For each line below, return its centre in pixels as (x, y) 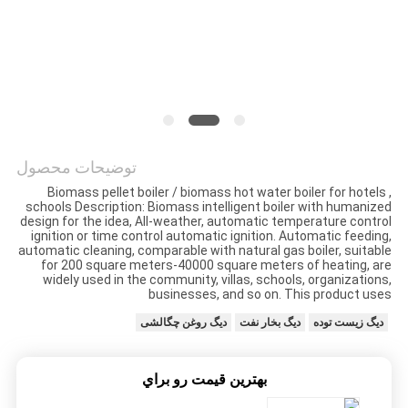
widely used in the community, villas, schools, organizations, (218, 280)
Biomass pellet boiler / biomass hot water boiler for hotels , (220, 193)
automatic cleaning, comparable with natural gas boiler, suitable (205, 251)
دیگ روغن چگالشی (184, 323)
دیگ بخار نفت (270, 323)
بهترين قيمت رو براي (204, 380)
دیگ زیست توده (349, 323)
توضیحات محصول (76, 168)
